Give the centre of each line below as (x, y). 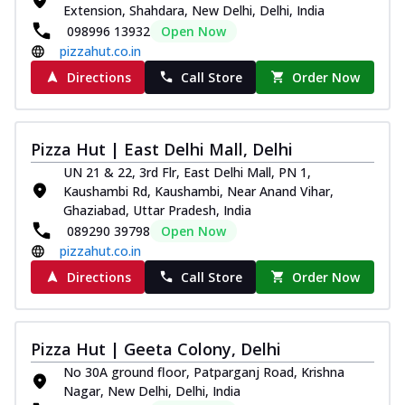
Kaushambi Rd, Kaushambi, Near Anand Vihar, (198, 191)
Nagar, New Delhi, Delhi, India (152, 391)
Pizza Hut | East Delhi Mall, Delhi (162, 149)
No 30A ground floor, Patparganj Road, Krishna (204, 372)
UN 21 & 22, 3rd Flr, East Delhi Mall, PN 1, (187, 172)
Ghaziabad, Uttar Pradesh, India (157, 210)
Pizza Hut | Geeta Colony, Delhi (156, 348)
